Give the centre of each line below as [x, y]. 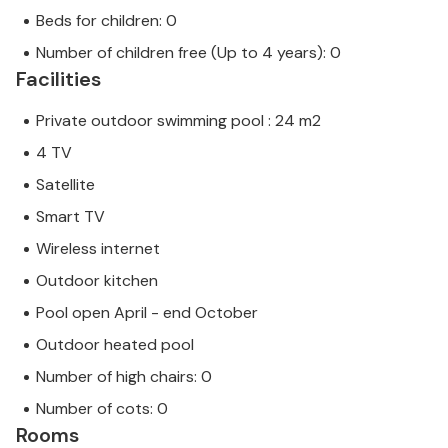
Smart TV [70, 217]
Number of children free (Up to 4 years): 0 [188, 53]
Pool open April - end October [147, 313]
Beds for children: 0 [106, 21]
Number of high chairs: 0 [124, 377]
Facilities [58, 79]
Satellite [65, 185]
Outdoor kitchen [97, 281]
